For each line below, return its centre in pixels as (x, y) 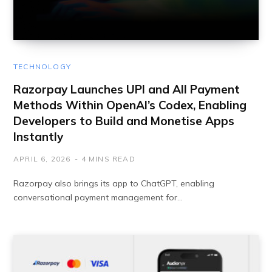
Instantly (38, 137)
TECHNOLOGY (42, 66)
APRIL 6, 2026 (42, 159)
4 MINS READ (108, 159)
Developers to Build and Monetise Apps (124, 121)
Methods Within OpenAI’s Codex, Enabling (130, 105)
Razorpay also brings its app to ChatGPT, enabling (114, 183)
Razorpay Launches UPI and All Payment (127, 89)
